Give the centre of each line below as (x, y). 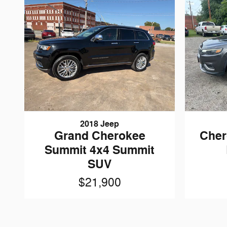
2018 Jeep (100, 124)
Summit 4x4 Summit (100, 150)
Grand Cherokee (100, 136)
